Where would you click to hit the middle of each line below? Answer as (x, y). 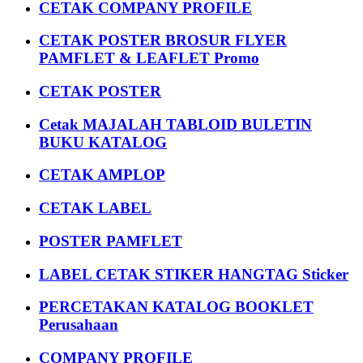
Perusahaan (79, 325)
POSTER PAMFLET (111, 241)
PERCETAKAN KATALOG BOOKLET (176, 307)
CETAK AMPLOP (102, 175)
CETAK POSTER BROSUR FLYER (163, 41)
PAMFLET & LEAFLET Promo (149, 58)
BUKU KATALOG (103, 142)
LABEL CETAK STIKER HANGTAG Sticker (194, 274)
